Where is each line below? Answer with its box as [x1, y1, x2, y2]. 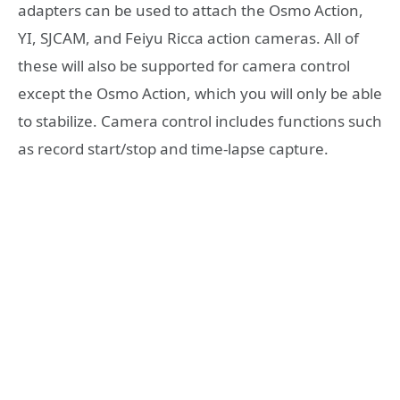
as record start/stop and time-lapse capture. [18, 138, 329, 160]
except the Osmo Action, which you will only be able [18, 83, 382, 104]
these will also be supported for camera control [18, 55, 350, 77]
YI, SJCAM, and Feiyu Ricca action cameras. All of [18, 28, 359, 49]
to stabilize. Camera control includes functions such [18, 111, 382, 132]
